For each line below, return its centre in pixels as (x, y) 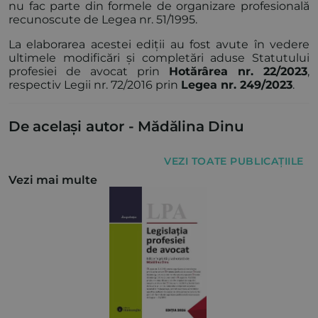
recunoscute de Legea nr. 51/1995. (103, 20)
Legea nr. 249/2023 (237, 85)
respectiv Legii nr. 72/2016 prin (95, 85)
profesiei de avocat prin (89, 72)
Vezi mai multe (53, 180)
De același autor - (71, 127)
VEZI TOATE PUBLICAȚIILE (234, 161)
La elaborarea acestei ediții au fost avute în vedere (159, 45)
